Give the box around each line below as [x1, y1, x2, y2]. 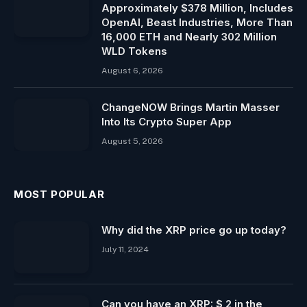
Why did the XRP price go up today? [101, 223, 286, 236]
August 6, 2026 [101, 65, 163, 75]
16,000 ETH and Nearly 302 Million [101, 29, 277, 43]
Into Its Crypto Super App [101, 114, 232, 128]
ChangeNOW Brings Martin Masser [101, 100, 280, 114]
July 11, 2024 [101, 244, 149, 254]
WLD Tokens [101, 44, 167, 58]
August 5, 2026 [101, 136, 163, 146]
